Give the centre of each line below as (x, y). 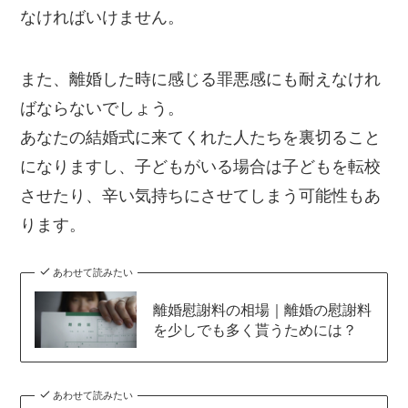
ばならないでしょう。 (102, 108)
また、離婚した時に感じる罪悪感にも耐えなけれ (201, 79)
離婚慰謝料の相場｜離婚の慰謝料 (262, 310)
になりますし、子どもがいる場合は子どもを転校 (201, 166)
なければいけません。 (102, 18)
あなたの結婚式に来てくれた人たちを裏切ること (201, 137)
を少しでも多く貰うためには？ (255, 330)
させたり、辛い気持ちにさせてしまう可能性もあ (201, 195)
